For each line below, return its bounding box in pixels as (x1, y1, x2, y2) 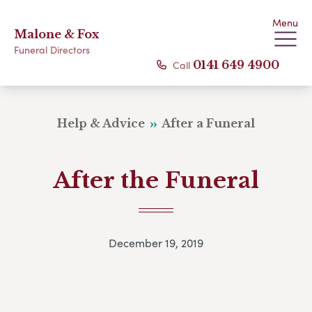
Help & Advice (56, 116, 148, 130)
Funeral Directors (14, 42, 90, 56)
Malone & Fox (14, 27, 99, 41)
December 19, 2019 (109, 235, 203, 251)
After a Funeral (159, 116, 256, 130)
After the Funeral (53, 166, 259, 194)
